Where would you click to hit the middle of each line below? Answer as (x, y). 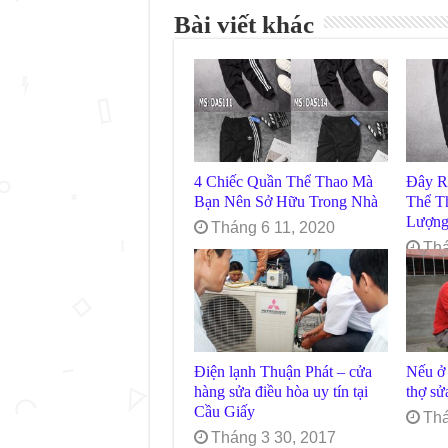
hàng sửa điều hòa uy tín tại (280, 392)
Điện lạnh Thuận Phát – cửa (282, 372)
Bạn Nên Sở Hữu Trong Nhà (285, 202)
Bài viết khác (243, 24)
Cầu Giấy (224, 412)
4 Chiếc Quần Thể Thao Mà (283, 182)
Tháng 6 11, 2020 (272, 228)
